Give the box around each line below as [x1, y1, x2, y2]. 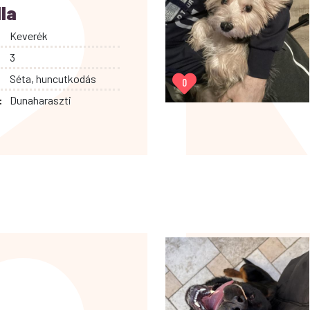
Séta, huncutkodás [9, 71, 96, 85]
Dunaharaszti [9, 93, 71, 107]
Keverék [9, 28, 48, 42]
